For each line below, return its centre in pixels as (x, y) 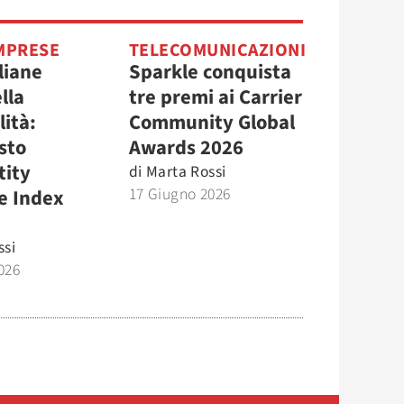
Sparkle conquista (210, 72)
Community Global (211, 123)
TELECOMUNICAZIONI (217, 50)
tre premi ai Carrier (215, 97)
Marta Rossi (186, 172)
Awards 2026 (186, 148)
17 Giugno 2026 (179, 194)
